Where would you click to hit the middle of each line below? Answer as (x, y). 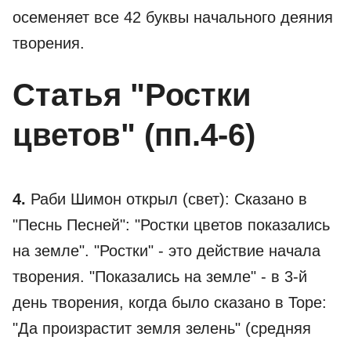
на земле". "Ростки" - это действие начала (166, 251)
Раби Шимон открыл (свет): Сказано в (166, 199)
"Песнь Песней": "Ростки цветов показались (171, 225)
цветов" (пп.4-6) (134, 135)
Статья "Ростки (132, 95)
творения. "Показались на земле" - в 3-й (160, 277)
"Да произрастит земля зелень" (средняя (162, 328)
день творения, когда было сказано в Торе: (170, 302)
